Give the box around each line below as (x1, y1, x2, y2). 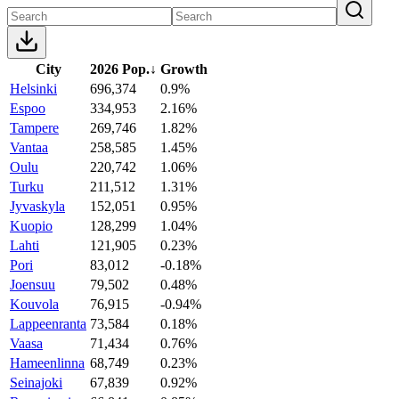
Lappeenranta (10, 315, 86, 331)
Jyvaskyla (10, 198, 65, 214)
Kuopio (10, 217, 53, 233)
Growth (160, 61, 208, 77)
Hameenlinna (10, 354, 85, 370)
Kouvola (10, 296, 59, 312)
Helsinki (10, 80, 57, 96)
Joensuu (10, 276, 55, 292)
